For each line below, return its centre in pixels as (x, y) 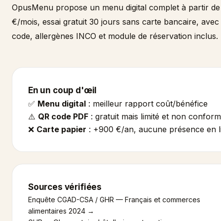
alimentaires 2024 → (61, 211)
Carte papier (61, 129)
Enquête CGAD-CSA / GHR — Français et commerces (114, 200)
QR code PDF (63, 116)
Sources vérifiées (65, 187)
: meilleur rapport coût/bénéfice (147, 104)
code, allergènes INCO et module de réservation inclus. (115, 36)
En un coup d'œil (63, 90)
